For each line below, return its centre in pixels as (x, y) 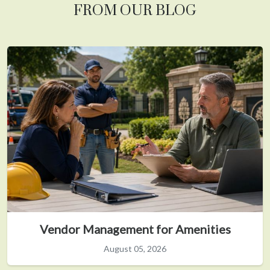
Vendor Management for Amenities (135, 229)
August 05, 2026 (135, 248)
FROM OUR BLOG (135, 11)
